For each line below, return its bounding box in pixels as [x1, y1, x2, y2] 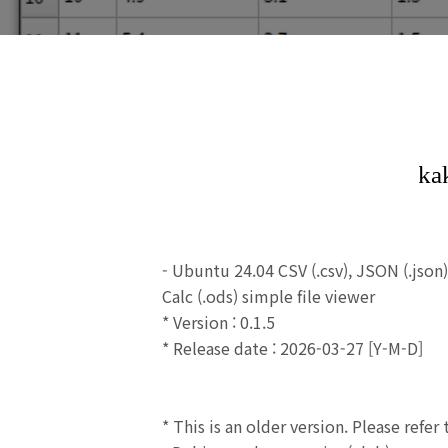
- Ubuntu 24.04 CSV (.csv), [162, 258, 356, 282]
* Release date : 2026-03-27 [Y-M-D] [162, 336, 423, 360]
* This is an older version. [162, 414, 348, 438]
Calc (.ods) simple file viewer [162, 284, 375, 308]
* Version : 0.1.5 [162, 310, 275, 334]
